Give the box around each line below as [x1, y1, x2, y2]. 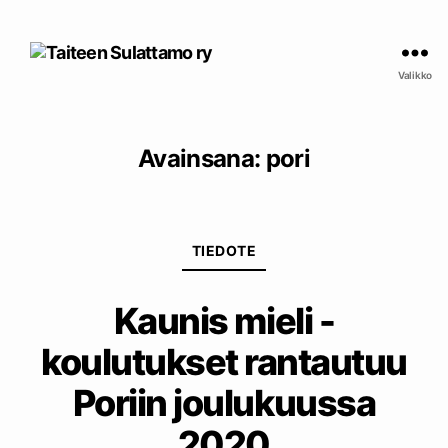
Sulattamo [221, 52, 304, 74]
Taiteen [221, 30, 282, 52]
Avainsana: [137, 144, 261, 173]
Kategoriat [223, 226, 310, 247]
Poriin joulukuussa [72, 380, 376, 425]
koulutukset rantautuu [41, 339, 407, 384]
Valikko [397, 69, 433, 81]
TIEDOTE [191, 242, 257, 259]
